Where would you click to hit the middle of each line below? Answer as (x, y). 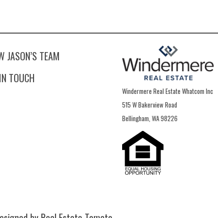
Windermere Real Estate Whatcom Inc (168, 91)
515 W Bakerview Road (150, 104)
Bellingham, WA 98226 (150, 118)
